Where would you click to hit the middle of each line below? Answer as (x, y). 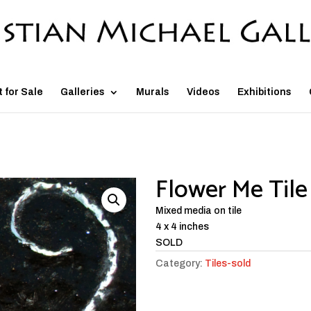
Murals (153, 92)
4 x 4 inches (182, 227)
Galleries (83, 92)
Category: (180, 263)
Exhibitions (264, 92)
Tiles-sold (228, 263)
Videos (203, 92)
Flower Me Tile (232, 190)
